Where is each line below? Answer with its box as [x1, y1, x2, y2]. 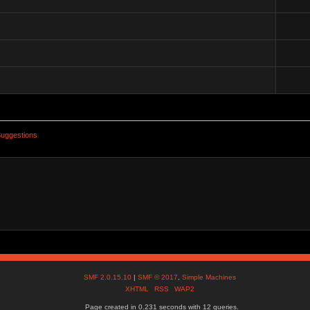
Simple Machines [182, 273, 237, 282]
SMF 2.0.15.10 [84, 273, 134, 282]
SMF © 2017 [138, 273, 179, 282]
